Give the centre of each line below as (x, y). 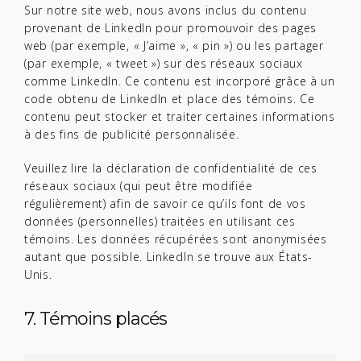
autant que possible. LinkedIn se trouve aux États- (169, 257)
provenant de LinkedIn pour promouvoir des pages (170, 28)
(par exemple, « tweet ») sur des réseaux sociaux (164, 63)
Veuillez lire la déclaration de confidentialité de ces (171, 168)
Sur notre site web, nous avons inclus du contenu (166, 10)
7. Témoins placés (96, 319)
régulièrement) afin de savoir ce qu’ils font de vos (165, 203)
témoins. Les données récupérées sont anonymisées (176, 239)
